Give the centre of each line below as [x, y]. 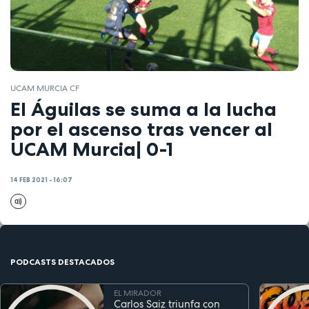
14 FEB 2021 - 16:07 [41, 180]
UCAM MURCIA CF [45, 88]
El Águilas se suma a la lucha [143, 109]
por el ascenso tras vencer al [141, 129]
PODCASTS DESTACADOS [62, 261]
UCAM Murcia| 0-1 [92, 149]
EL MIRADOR [138, 293]
